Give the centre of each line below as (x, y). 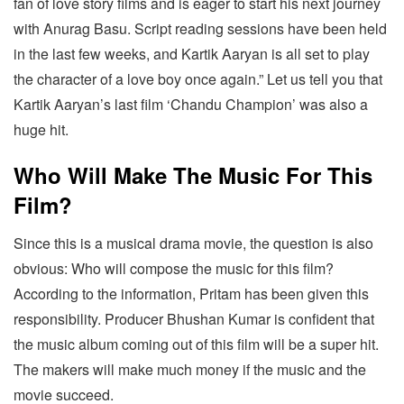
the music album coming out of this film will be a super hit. (196, 344)
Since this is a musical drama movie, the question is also (193, 243)
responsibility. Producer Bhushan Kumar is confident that (194, 319)
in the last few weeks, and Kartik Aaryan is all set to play (192, 54)
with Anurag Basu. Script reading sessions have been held (200, 29)
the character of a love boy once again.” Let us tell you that (198, 79)
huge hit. (41, 130)
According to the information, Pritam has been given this (191, 294)
